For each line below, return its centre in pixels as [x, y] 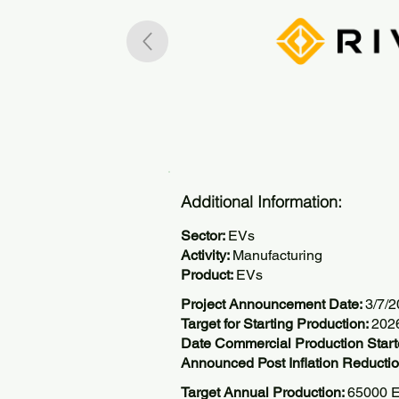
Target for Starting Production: [276, 324]
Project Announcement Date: [273, 304]
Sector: [204, 236]
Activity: [207, 255]
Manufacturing [277, 255]
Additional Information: [261, 202]
